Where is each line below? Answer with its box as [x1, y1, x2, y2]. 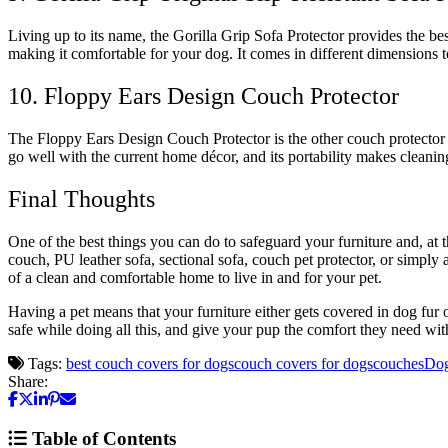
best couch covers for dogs [66, 354, 234, 372]
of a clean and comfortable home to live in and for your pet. [8, 268, 382, 286]
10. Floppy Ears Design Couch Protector [8, 83, 399, 110]
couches [373, 354, 424, 372]
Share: [8, 372, 48, 390]
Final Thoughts [8, 185, 155, 212]
